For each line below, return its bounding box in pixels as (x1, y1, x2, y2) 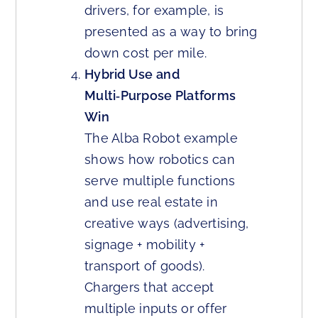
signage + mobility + (84, 237, 205, 253)
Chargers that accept (84, 280, 214, 295)
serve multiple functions (84, 173, 236, 189)
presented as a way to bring (84, 24, 258, 40)
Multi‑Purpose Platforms (84, 88, 236, 104)
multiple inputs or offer (84, 301, 227, 317)
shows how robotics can (84, 152, 235, 168)
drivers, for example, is (84, 3, 224, 18)
